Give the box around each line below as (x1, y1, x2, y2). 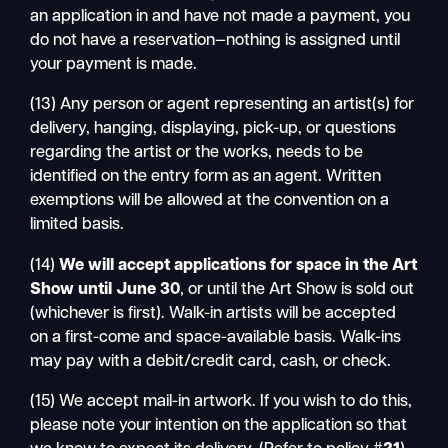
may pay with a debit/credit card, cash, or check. (30, 353, 392, 370)
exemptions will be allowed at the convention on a (30, 193, 390, 210)
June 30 (116, 281, 181, 298)
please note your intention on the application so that (30, 417, 408, 434)
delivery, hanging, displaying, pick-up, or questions (30, 121, 397, 138)
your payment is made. (30, 56, 198, 73)
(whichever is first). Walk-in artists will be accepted (30, 305, 397, 322)
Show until (30, 281, 113, 298)
